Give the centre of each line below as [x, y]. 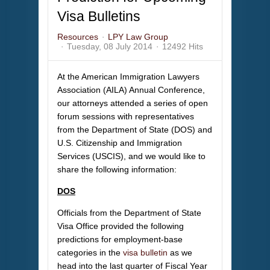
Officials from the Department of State [129, 213]
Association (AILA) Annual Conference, [131, 90]
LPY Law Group [138, 37]
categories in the [90, 253]
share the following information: [117, 170]
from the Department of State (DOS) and [135, 130]
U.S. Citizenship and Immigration [120, 143]
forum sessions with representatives [126, 117]
